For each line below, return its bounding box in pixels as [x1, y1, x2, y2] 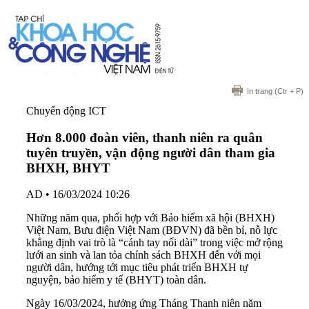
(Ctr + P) [272, 87, 303, 95]
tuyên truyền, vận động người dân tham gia [26, 145, 275, 160]
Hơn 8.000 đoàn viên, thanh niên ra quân [26, 130, 263, 145]
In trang [247, 87, 272, 95]
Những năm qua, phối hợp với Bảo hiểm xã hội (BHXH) [26, 212, 275, 224]
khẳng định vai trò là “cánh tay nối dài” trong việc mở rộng [26, 237, 283, 249]
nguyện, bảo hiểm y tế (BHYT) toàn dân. [26, 274, 206, 286]
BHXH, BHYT [26, 160, 110, 175]
